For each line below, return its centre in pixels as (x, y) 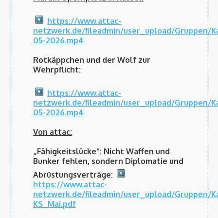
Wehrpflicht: (57, 70)
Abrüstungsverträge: (74, 175)
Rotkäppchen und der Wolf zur (92, 60)
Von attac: (53, 132)
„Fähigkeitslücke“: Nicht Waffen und (102, 152)
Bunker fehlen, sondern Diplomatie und (109, 161)
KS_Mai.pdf (55, 204)
